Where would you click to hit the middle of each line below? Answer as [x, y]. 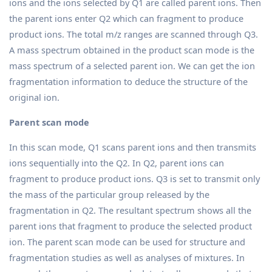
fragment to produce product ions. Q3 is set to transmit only [134, 178]
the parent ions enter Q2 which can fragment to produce [126, 18]
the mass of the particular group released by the [109, 194]
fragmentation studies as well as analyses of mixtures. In [127, 257]
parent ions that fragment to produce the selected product [131, 226]
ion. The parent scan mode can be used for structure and [127, 241]
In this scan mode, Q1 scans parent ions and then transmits [133, 147]
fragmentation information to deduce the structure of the [128, 81]
